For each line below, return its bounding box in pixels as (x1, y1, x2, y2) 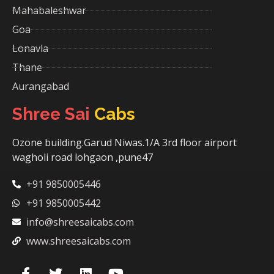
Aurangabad (12, 80, 69, 93)
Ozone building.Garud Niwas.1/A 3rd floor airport (12, 136, 237, 149)
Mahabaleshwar (12, 4, 86, 17)
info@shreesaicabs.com (26, 215, 134, 229)
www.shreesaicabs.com (26, 234, 131, 248)
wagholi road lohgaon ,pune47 (12, 150, 153, 164)
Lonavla (12, 42, 48, 55)
